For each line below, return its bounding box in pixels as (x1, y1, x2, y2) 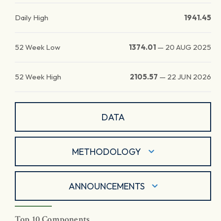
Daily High (15, 13, 48, 22)
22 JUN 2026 (167, 72, 211, 81)
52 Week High (15, 72, 61, 81)
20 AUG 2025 (165, 42, 211, 52)
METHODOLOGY (72, 146, 141, 157)
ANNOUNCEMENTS (68, 180, 145, 192)
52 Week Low (15, 42, 60, 52)
